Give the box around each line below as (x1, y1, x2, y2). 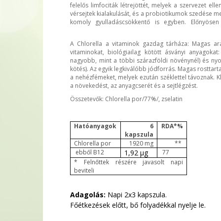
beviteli (74, 166, 95, 175)
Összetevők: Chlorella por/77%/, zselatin (70, 95, 183, 103)
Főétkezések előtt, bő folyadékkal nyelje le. (70, 200, 206, 210)
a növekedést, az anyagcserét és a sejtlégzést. (70, 81, 198, 90)
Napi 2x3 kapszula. (106, 190, 167, 199)
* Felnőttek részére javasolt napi (74, 158, 183, 166)
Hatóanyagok (74, 122, 117, 130)
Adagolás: (70, 190, 106, 199)
